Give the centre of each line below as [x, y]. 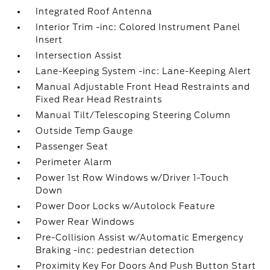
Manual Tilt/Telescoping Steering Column [133, 115]
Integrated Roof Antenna [94, 11]
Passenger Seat [72, 146]
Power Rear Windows [85, 222]
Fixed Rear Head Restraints [99, 99]
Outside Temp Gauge [85, 131]
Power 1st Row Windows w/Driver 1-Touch [133, 178]
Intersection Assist [79, 55]
